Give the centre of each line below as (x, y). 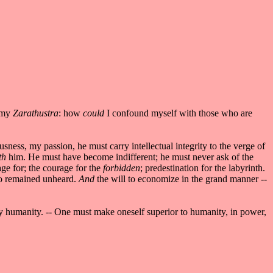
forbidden (120, 168)
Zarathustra (36, 113)
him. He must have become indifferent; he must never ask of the (130, 157)
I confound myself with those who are (179, 113)
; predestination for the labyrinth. (203, 168)
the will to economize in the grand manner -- (182, 179)
